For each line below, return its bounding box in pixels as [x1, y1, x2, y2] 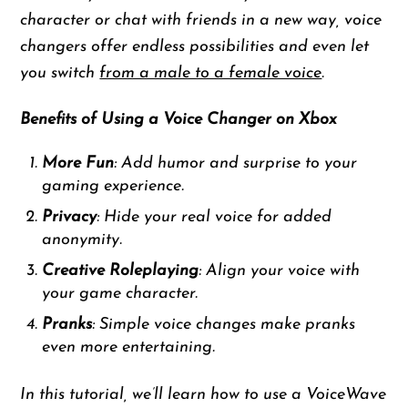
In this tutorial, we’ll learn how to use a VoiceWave [20, 386, 387, 404]
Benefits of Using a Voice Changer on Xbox [20, 110, 337, 128]
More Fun [42, 155, 115, 173]
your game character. [42, 285, 199, 303]
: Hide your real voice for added [97, 209, 332, 227]
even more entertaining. [42, 339, 216, 357]
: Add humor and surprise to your [114, 155, 358, 173]
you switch [20, 64, 100, 82]
